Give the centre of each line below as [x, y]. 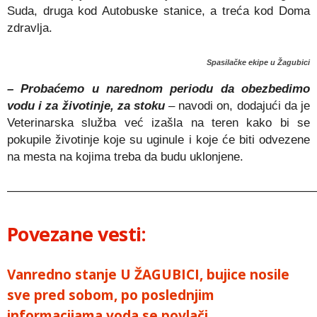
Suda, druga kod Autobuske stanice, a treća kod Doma [158, 11]
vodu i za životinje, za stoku [86, 106]
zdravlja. [30, 28]
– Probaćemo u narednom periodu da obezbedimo [158, 89]
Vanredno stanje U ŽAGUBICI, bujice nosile [148, 275]
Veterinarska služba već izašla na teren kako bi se [158, 123]
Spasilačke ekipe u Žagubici [258, 62]
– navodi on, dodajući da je [240, 106]
